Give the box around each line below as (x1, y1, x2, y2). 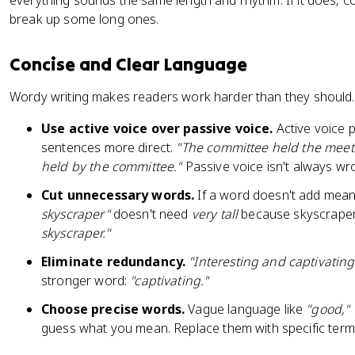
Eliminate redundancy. (41, 253, 186, 270)
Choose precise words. (41, 300, 185, 318)
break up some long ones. (10, 10, 159, 28)
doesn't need (109, 205, 192, 223)
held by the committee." (41, 158, 182, 175)
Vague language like (185, 300, 307, 318)
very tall (191, 205, 239, 223)
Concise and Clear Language (10, 53, 247, 75)
